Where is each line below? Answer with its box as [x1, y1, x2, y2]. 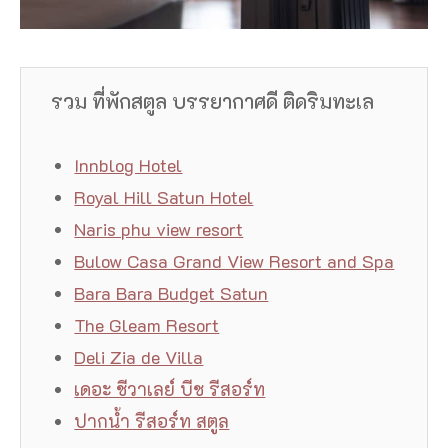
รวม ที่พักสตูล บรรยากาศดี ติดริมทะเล [51, 88, 374, 115]
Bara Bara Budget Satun [74, 281, 269, 306]
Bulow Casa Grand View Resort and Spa [74, 249, 395, 274]
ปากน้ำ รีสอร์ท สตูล [74, 409, 230, 434]
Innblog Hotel [74, 153, 183, 178]
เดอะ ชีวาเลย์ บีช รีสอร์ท [74, 377, 266, 402]
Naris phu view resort [74, 217, 244, 242]
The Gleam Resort [74, 313, 220, 338]
